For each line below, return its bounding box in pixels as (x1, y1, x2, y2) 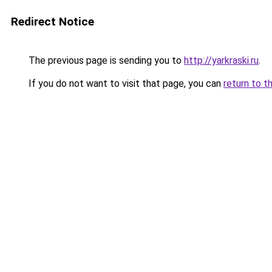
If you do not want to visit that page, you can (26, 78, 223, 89)
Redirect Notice (11, 15, 94, 29)
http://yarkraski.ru (184, 55, 259, 66)
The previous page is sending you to (26, 55, 184, 66)
